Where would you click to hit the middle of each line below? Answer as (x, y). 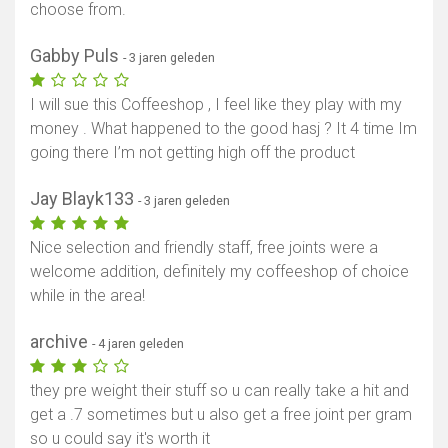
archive (61, 342)
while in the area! (87, 296)
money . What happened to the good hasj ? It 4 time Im (223, 129)
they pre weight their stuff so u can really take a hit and (219, 391)
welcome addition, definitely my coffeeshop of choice (219, 272)
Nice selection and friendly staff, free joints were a (204, 248)
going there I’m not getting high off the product (192, 153)
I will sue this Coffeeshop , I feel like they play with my (216, 105)
